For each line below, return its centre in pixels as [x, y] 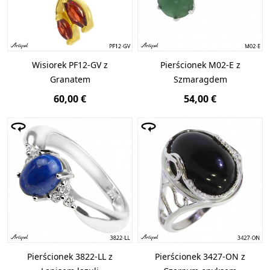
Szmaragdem [200, 79]
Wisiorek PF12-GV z [70, 64]
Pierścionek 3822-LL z [70, 257]
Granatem [70, 79]
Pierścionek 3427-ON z [200, 257]
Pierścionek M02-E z [200, 64]
